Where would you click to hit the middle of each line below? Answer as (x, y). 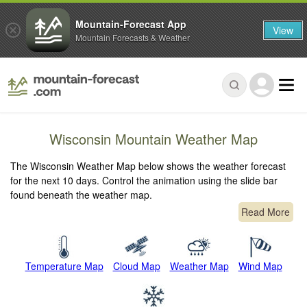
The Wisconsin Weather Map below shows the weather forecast (148, 166)
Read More (266, 212)
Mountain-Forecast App (131, 24)
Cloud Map (136, 266)
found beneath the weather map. (82, 195)
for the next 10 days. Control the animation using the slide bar (144, 181)
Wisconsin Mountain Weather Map (153, 139)
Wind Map (260, 266)
